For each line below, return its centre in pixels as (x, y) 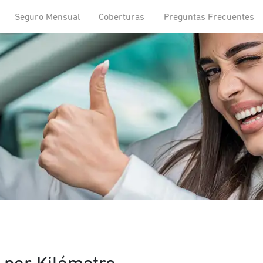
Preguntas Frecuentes (209, 17)
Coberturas (122, 17)
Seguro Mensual (47, 17)
